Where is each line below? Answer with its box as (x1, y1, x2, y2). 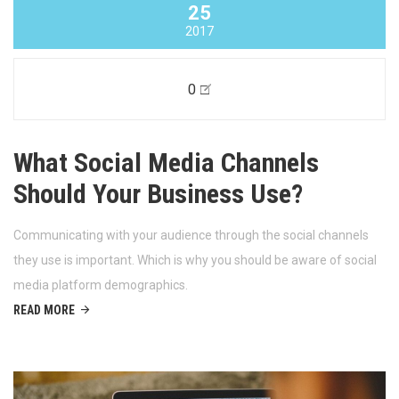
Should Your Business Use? (13, 178, 303, 210)
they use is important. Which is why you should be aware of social (13, 253, 377, 268)
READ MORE (13, 303, 75, 318)
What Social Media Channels (13, 147, 319, 179)
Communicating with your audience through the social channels (13, 228, 369, 243)
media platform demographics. (13, 278, 188, 293)
